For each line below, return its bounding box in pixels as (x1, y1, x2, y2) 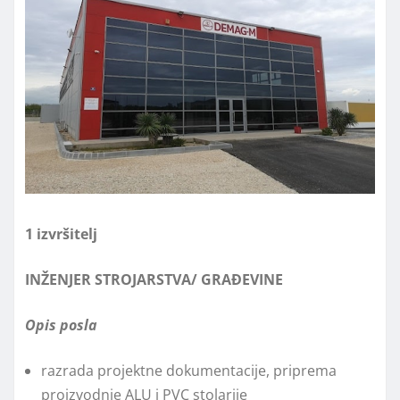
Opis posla (25, 315, 97, 336)
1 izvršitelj (25, 224, 97, 245)
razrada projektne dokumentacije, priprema (41, 361, 337, 381)
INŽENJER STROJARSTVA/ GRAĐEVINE (25, 270, 283, 290)
